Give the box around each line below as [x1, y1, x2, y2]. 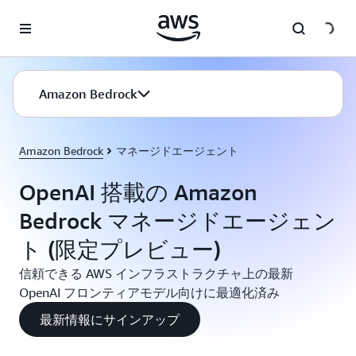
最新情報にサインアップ [40, 311, 180, 327]
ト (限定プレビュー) [19, 236, 221, 262]
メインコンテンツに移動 [7, 10, 130, 22]
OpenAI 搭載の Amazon [19, 179, 257, 205]
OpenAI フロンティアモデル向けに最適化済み [19, 284, 280, 300]
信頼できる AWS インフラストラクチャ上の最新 [19, 265, 293, 281]
